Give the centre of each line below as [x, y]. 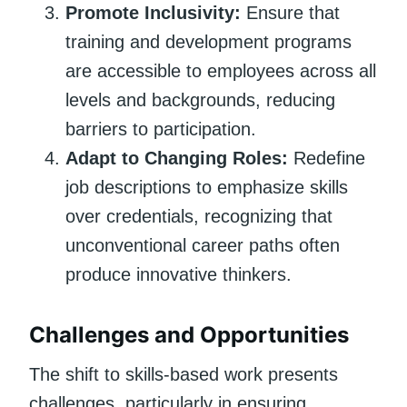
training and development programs [208, 41]
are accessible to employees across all [221, 70]
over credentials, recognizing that [199, 216]
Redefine [327, 158]
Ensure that [290, 12]
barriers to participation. [161, 129]
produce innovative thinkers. [179, 274]
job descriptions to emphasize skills [207, 187]
